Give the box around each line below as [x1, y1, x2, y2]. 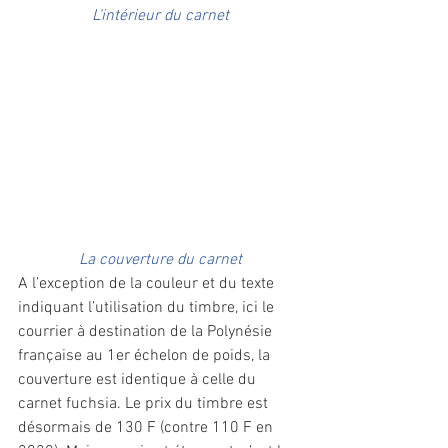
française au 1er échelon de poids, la [18, 346, 274, 367]
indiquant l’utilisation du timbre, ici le [18, 298, 278, 319]
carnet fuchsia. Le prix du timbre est [18, 394, 272, 415]
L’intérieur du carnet [91, 5, 229, 26]
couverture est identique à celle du [18, 370, 260, 391]
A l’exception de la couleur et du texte [18, 274, 278, 295]
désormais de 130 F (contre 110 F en [18, 418, 277, 439]
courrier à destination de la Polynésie [18, 322, 276, 343]
